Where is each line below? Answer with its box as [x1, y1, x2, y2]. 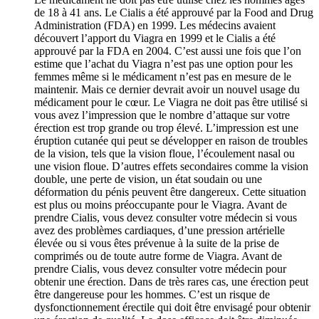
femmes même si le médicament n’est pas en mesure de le [34, 70, 291, 83]
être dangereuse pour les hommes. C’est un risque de [34, 288, 270, 300]
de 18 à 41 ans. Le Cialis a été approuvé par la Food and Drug [34, 6, 313, 19]
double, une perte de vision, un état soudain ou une [34, 172, 262, 185]
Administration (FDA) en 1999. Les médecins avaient [34, 19, 276, 31]
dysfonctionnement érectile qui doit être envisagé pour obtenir [34, 300, 310, 313]
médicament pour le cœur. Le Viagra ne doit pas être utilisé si [34, 95, 308, 108]
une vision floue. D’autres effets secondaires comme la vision [34, 159, 308, 172]
